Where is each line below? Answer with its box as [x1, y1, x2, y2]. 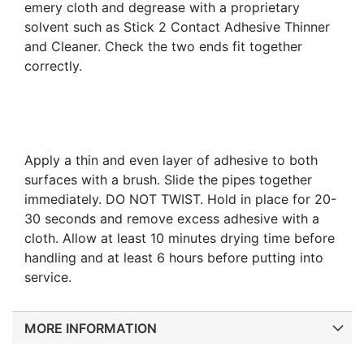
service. [24, 269, 76, 286]
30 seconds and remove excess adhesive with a [24, 210, 319, 227]
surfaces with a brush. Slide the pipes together [24, 171, 312, 188]
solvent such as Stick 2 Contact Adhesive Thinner [24, 19, 330, 36]
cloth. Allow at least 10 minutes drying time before [24, 230, 335, 247]
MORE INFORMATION [24, 320, 157, 337]
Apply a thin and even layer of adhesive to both [24, 152, 318, 169]
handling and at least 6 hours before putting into [24, 249, 323, 266]
